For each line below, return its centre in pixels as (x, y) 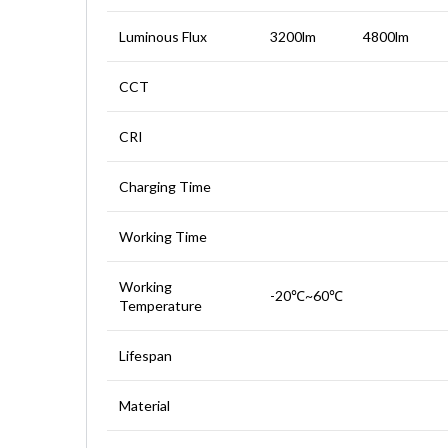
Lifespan (145, 356)
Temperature (160, 306)
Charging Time (165, 187)
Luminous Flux (163, 37)
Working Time (163, 237)
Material (144, 406)
